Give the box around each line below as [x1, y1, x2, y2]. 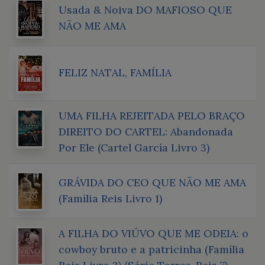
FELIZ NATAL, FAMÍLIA [59, 65, 172, 79]
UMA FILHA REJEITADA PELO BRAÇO [59, 108, 245, 122]
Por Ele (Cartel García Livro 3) [59, 140, 209, 154]
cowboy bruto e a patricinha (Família [59, 242, 244, 256]
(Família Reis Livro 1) [59, 191, 162, 205]
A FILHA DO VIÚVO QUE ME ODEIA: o [59, 226, 248, 240]
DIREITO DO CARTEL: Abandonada [59, 124, 233, 138]
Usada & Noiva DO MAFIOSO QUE [59, 2, 232, 17]
